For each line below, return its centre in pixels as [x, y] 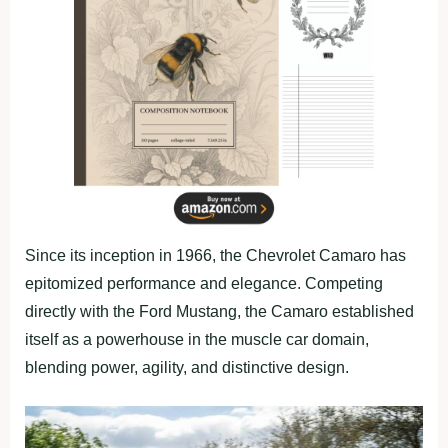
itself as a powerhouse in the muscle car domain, [197, 339]
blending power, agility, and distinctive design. [187, 367]
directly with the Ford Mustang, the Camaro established [219, 311]
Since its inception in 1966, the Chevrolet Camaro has [215, 255]
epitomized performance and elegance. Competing [204, 283]
